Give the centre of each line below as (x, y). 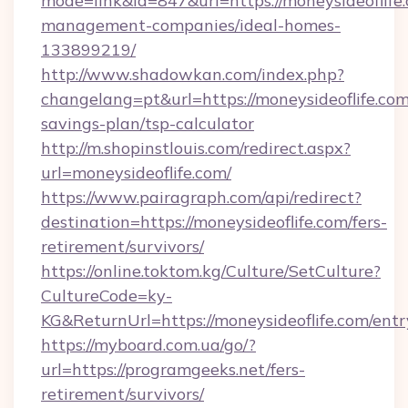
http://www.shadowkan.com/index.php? (193, 74)
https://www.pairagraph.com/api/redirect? (201, 197)
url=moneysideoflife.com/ (136, 173)
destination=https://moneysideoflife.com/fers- (214, 222)
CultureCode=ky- (107, 296)
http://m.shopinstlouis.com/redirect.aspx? (196, 148)
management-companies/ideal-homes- (191, 25)
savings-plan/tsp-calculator (148, 123)
